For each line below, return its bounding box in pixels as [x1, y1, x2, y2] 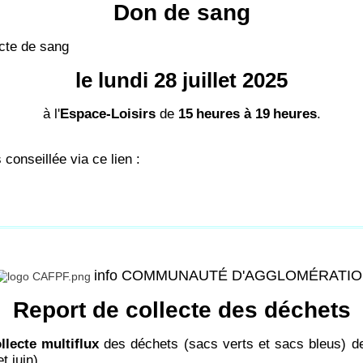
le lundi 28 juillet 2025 [75, 68, 288, 92]
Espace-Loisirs [59, 106, 156, 122]
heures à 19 [195, 106, 270, 122]
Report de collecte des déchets [12, 297, 351, 322]
